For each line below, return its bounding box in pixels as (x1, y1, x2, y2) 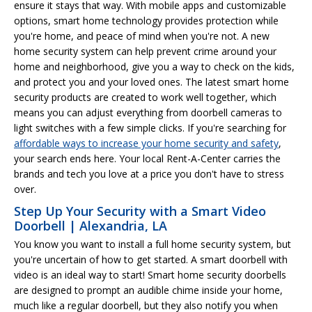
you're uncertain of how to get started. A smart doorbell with (14, 252, 288, 266)
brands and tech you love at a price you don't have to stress (14, 166, 284, 180)
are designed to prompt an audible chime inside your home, (14, 283, 283, 297)
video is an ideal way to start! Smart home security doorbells (14, 267, 286, 281)
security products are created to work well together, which (14, 90, 276, 104)
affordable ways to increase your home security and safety (14, 136, 279, 150)
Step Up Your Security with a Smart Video (14, 202, 266, 219)
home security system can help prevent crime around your (14, 44, 276, 58)
